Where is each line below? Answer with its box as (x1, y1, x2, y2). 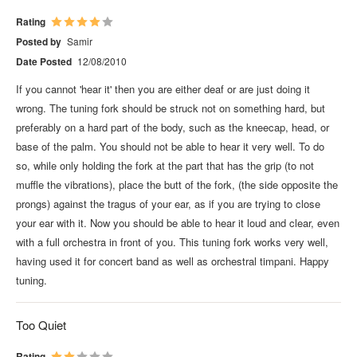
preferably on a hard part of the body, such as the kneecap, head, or (16, 119, 329, 135)
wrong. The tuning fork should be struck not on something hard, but (16, 100, 325, 116)
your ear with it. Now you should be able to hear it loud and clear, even (16, 214, 339, 230)
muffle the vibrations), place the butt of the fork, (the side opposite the (16, 176, 338, 192)
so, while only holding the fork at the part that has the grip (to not (16, 157, 314, 173)
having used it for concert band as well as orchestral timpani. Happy (16, 253, 329, 269)
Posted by (16, 33, 61, 49)
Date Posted (16, 53, 72, 69)
